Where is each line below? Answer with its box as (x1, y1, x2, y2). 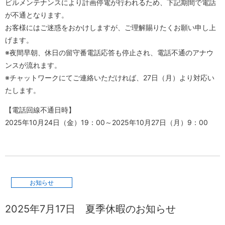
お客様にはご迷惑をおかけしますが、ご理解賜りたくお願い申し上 (5, 23, 216, 32)
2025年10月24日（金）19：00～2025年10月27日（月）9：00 (5, 118, 208, 127)
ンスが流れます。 (5, 60, 61, 69)
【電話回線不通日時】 (5, 105, 75, 114)
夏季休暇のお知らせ (85, 202, 176, 215)
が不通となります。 (5, 10, 68, 19)
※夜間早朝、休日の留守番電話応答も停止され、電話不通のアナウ (5, 48, 213, 57)
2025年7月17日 (5, 202, 85, 215)
